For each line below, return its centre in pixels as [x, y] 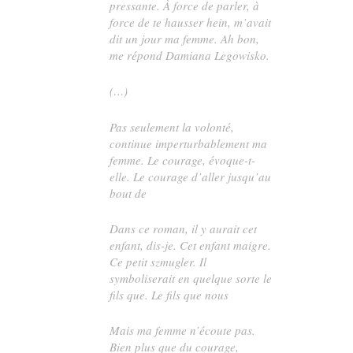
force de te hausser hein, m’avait [191, 22]
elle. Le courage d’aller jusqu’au [191, 176]
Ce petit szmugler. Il [158, 261]
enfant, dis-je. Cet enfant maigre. [191, 245]
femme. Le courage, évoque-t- [183, 160]
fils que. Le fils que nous [169, 294]
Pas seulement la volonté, [172, 126]
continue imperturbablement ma [189, 143]
